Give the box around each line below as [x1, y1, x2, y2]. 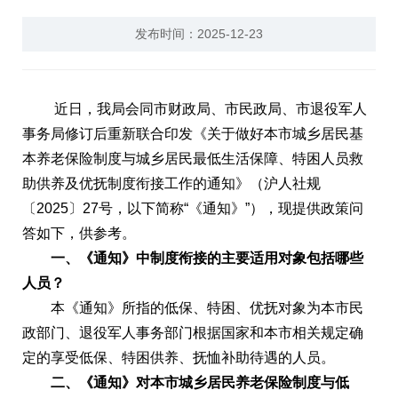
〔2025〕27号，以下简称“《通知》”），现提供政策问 [22, 201, 363, 216]
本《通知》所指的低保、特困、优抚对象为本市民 [22, 300, 363, 315]
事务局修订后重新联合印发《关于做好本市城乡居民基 [22, 126, 363, 141]
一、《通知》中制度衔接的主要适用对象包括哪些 [22, 251, 363, 266]
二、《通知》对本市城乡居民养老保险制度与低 [22, 375, 349, 390]
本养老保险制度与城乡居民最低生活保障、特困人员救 [22, 151, 363, 166]
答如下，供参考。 [22, 226, 136, 241]
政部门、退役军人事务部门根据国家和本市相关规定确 [22, 325, 363, 340]
